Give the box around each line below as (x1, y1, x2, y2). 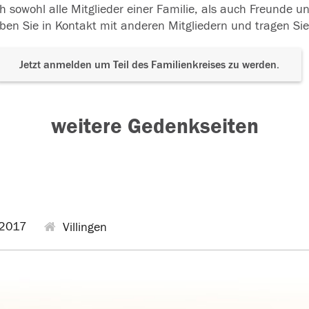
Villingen (59, 220, 107, 235)
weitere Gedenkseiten (50, 114, 259, 139)
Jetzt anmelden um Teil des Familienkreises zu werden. (19, 59, 279, 71)
